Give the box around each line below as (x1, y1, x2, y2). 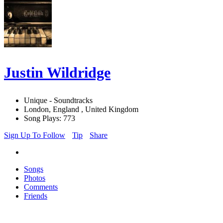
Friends (24, 192, 47, 201)
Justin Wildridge (4, 64, 111, 81)
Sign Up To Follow (4, 131, 65, 140)
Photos (24, 174, 45, 183)
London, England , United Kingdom (24, 105, 138, 114)
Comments (24, 183, 58, 192)
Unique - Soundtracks (24, 96, 93, 105)
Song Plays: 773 (24, 114, 75, 123)
